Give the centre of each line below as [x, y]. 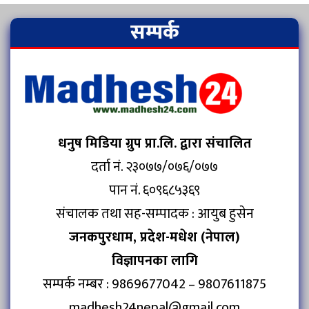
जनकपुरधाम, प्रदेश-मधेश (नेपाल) [154, 237]
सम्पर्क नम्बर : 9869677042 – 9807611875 [154, 284]
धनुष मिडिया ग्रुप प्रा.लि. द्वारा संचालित [154, 143]
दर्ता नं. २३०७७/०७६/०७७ [154, 167]
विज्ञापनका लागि [154, 260]
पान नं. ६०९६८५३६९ [154, 190]
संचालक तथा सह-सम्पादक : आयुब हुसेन [154, 213]
